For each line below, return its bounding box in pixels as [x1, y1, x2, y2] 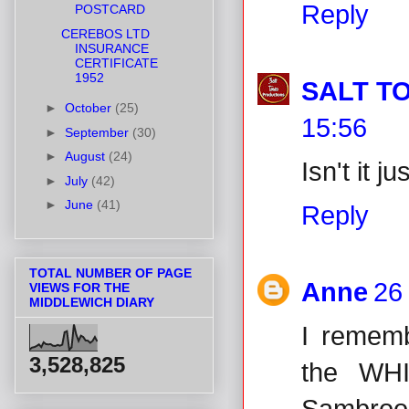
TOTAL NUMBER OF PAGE [29, 266, 192, 281]
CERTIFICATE [74, 55, 158, 70]
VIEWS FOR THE [29, 280, 130, 296]
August [64, 149, 109, 164]
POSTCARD [74, 2, 145, 17]
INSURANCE [74, 40, 149, 56]
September [64, 124, 132, 140]
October [64, 100, 115, 116]
